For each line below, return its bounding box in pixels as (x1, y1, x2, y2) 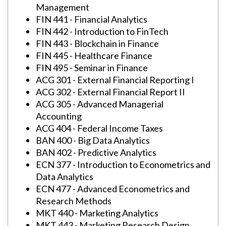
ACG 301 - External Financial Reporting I (36, 74, 194, 85)
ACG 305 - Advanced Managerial (36, 98, 163, 109)
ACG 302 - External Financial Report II (36, 86, 185, 97)
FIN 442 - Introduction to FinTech (36, 26, 168, 37)
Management (36, 2, 89, 13)
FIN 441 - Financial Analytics (36, 14, 147, 25)
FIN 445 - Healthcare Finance (36, 50, 152, 61)
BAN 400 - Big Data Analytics (36, 135, 150, 146)
